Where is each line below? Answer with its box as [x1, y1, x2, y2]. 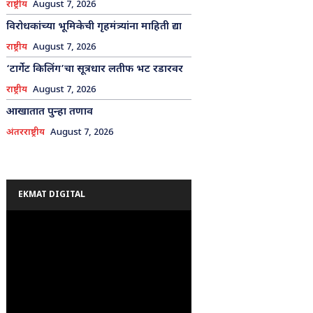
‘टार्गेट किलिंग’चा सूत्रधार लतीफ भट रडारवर [6, 62, 183, 76]
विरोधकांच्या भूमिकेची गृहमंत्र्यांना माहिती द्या [6, 20, 182, 34]
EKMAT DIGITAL [17, 189, 85, 201]
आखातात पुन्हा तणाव [6, 105, 93, 119]
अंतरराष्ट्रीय [6, 126, 45, 138]
